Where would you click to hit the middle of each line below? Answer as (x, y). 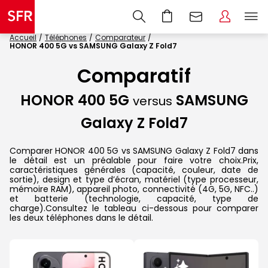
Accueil (23, 37)
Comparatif (134, 76)
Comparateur (120, 37)
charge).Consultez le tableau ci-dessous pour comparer (134, 208)
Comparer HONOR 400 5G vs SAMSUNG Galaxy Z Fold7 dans (134, 150)
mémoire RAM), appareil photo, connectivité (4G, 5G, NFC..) (134, 189)
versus (152, 101)
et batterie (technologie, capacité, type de (134, 198)
